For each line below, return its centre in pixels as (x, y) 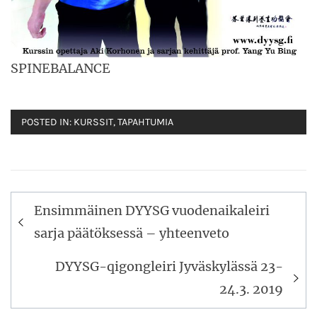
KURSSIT (93, 122)
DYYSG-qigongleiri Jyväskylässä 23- (169, 267)
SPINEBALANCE (60, 69)
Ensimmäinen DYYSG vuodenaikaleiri (152, 211)
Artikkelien (65, 203)
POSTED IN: (47, 122)
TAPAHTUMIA (145, 122)
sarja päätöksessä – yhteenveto (132, 234)
